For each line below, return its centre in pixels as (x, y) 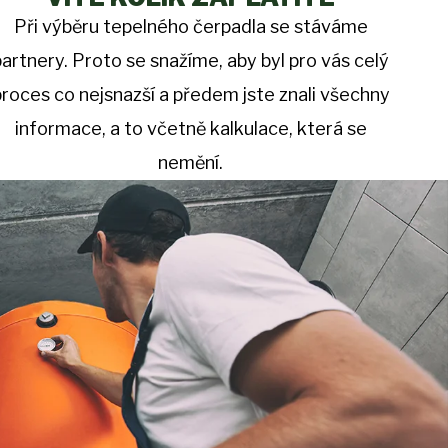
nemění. (191, 163)
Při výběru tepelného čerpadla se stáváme (190, 27)
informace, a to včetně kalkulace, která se (190, 129)
